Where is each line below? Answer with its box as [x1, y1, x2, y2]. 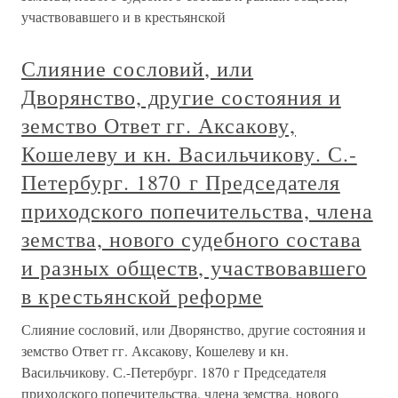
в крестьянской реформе [21, 282, 264, 310]
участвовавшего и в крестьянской [21, 7, 226, 26]
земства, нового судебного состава [21, 225, 362, 253]
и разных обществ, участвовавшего [21, 253, 367, 282]
